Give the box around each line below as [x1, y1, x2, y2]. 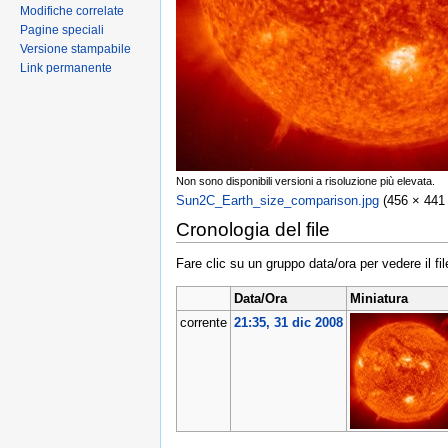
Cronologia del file [176, 218, 330, 240]
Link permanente [20, 61, 112, 76]
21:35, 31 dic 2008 [233, 315, 343, 331]
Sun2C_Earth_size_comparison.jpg [176, 193, 379, 209]
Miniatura [349, 291, 408, 307]
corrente [179, 315, 227, 331]
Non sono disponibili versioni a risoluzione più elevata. [176, 175, 435, 188]
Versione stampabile [20, 42, 131, 57]
